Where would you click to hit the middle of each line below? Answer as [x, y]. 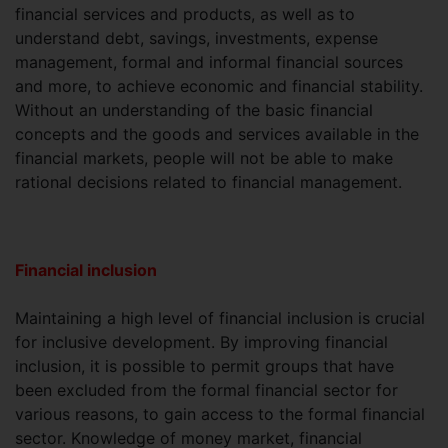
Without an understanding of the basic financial [194, 110]
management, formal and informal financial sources [209, 62]
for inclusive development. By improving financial [201, 342]
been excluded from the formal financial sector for [206, 390]
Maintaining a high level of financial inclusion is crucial [220, 318]
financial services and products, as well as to [185, 14]
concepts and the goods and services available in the [217, 134]
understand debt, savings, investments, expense [196, 38]
